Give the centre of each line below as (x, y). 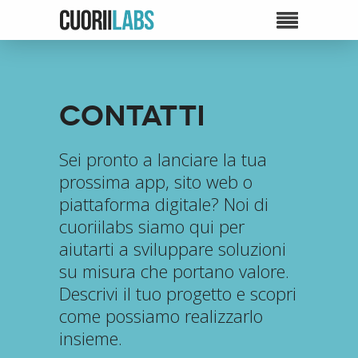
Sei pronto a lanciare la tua (163, 159)
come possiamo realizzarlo (161, 316)
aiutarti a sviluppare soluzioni (173, 249)
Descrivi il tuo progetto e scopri (178, 293)
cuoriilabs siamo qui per (152, 226)
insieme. (91, 338)
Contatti (132, 115)
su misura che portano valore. (174, 271)
